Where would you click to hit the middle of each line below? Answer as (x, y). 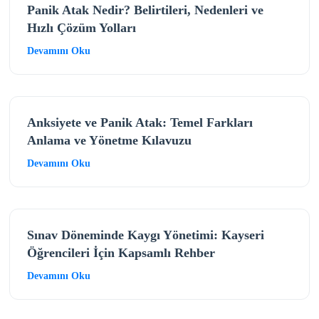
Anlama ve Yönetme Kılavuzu (109, 140)
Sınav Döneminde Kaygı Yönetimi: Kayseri (145, 235)
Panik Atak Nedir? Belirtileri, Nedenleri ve (145, 10)
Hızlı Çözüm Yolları (81, 27)
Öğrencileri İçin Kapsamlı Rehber (121, 252)
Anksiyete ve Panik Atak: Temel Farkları (140, 122)
